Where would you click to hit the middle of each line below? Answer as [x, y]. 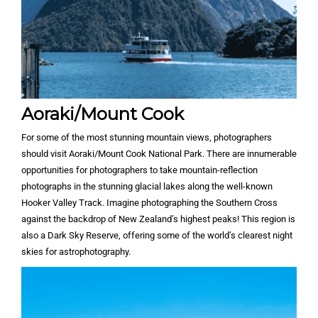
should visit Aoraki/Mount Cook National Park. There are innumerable [159, 154]
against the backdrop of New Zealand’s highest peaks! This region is [158, 219]
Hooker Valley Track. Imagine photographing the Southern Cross [149, 203]
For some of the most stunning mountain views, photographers [147, 138]
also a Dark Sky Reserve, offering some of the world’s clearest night [157, 236]
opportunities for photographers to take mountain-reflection [139, 170]
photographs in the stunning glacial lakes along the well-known [147, 187]
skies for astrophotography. [76, 252]
